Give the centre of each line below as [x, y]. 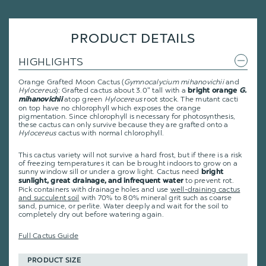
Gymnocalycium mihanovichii [174, 82]
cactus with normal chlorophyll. [110, 133]
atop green [83, 99]
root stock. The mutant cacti [190, 99]
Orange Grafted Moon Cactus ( [71, 82]
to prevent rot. [209, 180]
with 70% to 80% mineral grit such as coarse [155, 197]
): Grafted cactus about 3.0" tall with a [122, 91]
